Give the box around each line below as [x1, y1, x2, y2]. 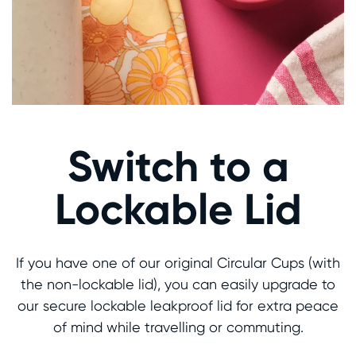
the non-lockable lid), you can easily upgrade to [21, 275, 335, 292]
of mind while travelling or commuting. [52, 318, 304, 335]
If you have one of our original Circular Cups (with [16, 253, 340, 271]
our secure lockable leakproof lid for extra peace [17, 296, 339, 314]
